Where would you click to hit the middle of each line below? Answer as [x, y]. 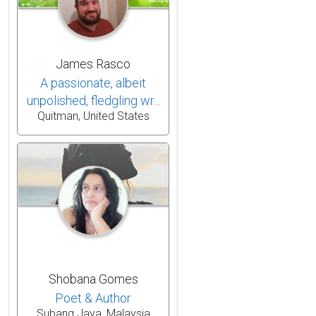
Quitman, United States [93, 116]
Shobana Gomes [93, 279]
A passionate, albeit [93, 83]
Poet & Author [93, 298]
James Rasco [93, 63]
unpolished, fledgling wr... [93, 100]
